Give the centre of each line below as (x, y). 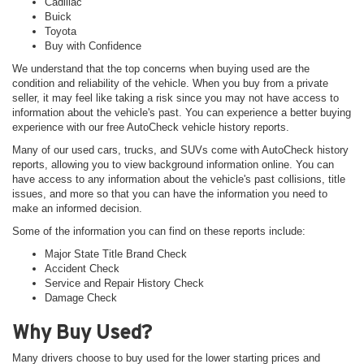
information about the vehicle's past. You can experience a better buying (182, 113)
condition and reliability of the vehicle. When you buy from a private (170, 84)
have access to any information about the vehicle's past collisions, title (179, 180)
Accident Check (82, 269)
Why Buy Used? (82, 332)
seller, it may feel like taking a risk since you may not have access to (175, 98)
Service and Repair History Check (124, 284)
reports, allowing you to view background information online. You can (173, 165)
